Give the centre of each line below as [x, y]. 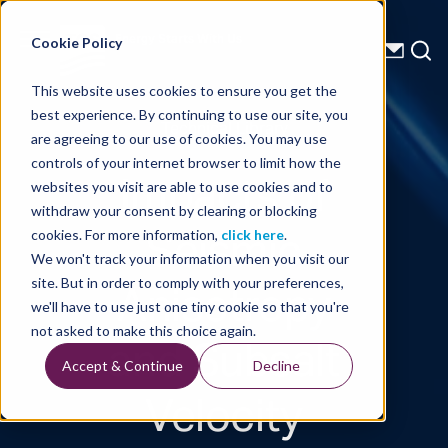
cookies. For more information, [125, 234]
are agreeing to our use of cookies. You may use [178, 138]
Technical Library [224, 130]
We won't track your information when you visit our [189, 258]
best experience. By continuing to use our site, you [189, 114]
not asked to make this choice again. [143, 330]
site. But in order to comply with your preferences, [187, 282]
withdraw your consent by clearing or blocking [173, 210]
